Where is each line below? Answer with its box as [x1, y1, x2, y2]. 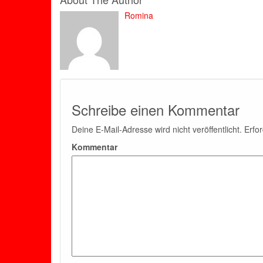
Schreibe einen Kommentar [72, 99, 240, 120]
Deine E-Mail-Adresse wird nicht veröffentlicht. [72, 123, 242, 135]
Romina [124, 9, 153, 21]
